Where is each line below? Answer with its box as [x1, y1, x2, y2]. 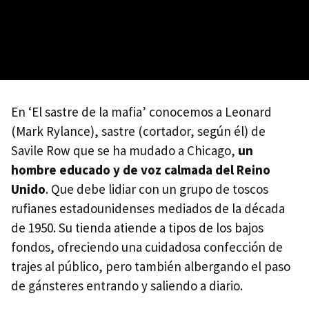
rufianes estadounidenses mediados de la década [11, 199, 285, 217]
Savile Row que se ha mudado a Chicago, [11, 141, 238, 159]
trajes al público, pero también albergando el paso [11, 257, 290, 275]
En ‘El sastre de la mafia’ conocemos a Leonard [11, 103, 272, 120]
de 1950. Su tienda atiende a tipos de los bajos [11, 219, 263, 236]
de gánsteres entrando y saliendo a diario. [11, 277, 243, 294]
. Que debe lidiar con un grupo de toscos [46, 180, 268, 197]
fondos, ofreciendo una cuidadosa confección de [11, 238, 283, 255]
